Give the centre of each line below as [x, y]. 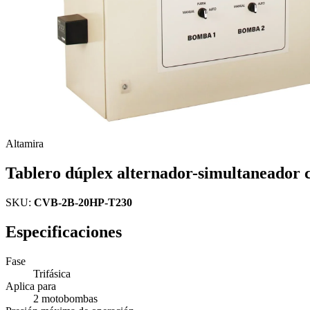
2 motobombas [65, 298]
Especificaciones [64, 231]
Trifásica [52, 273]
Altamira [25, 144]
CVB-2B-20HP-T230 [83, 202]
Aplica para [31, 286]
